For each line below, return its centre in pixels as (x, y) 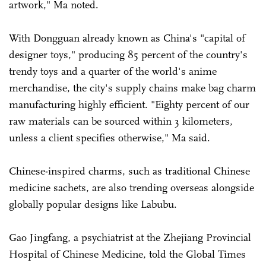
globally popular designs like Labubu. (93, 204)
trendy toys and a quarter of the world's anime (113, 71)
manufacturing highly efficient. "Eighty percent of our (129, 104)
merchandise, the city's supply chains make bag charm (132, 88)
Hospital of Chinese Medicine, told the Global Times (127, 254)
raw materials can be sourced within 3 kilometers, (121, 121)
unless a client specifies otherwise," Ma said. (110, 137)
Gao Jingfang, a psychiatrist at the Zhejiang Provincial (130, 237)
